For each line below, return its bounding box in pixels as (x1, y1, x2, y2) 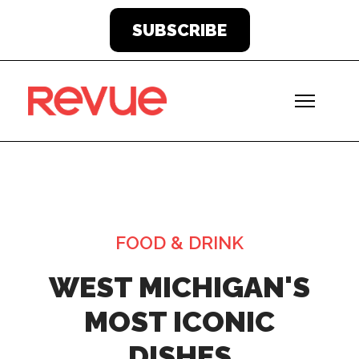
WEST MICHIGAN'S (49, 270, 310, 304)
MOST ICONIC (84, 305, 275, 338)
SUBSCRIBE (132, 20, 227, 40)
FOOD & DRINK (115, 232, 244, 253)
